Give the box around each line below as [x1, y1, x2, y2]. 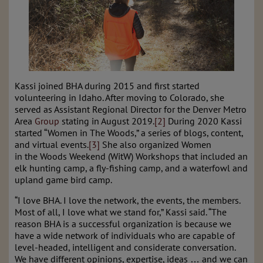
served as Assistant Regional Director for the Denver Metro [15, 103, 247, 116]
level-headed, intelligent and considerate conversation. [15, 241, 235, 254]
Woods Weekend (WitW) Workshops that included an [38, 150, 248, 163]
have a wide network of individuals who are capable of [15, 230, 235, 242]
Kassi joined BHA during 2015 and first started [15, 80, 200, 92]
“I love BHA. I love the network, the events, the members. [15, 194, 240, 207]
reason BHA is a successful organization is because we [15, 218, 231, 230]
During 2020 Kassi [166, 115, 242, 127]
